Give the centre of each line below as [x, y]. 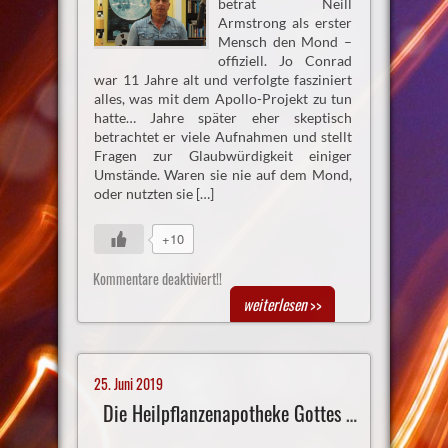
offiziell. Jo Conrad [285, 61]
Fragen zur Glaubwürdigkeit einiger [223, 156]
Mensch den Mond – [285, 42]
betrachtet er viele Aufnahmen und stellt [223, 137]
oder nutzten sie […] [153, 194]
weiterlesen [275, 304]
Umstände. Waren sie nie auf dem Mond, [223, 175]
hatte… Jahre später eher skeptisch [223, 118]
